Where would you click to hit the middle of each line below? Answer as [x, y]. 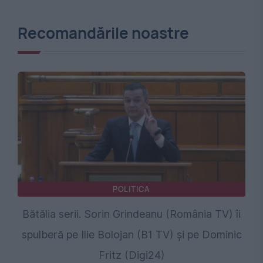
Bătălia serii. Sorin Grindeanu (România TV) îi [131, 214]
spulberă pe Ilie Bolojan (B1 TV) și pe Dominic [131, 235]
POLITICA [131, 189]
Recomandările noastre [103, 33]
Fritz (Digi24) [131, 255]
